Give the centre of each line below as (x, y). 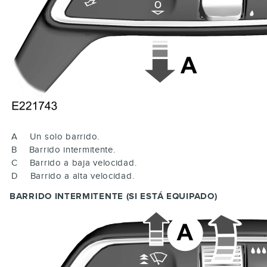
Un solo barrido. (64, 136)
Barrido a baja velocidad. (83, 162)
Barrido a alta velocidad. (82, 176)
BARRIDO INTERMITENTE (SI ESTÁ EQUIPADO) (114, 196)
